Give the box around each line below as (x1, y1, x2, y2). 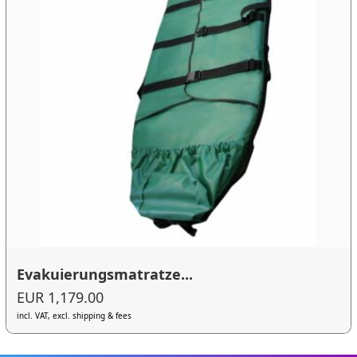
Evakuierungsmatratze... (17, 264, 194, 284)
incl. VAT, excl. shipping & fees (17, 310, 132, 322)
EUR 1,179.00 (17, 288, 104, 308)
